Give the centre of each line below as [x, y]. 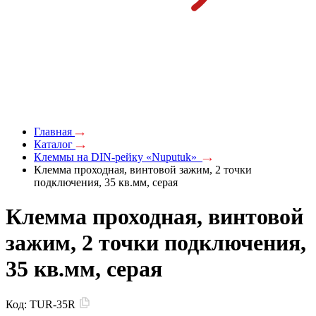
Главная [54, 131]
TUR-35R [54, 305]
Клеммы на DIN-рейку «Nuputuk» [118, 157]
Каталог [55, 144]
